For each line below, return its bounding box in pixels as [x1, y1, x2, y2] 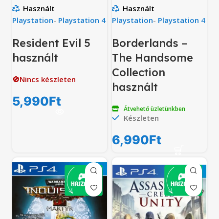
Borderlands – [112, 36, 187, 50]
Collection [112, 65, 165, 79]
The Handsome [112, 50, 193, 65]
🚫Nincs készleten [12, 74, 76, 84]
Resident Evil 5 [12, 36, 90, 50]
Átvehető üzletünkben [124, 104, 185, 113]
